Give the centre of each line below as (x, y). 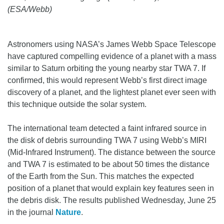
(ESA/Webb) (30, 9)
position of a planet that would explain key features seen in (111, 188)
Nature (68, 212)
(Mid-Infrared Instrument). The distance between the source (111, 152)
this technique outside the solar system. (77, 104)
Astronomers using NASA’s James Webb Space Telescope (112, 44)
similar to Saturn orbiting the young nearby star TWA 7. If (106, 68)
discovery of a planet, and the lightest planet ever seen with (112, 92)
